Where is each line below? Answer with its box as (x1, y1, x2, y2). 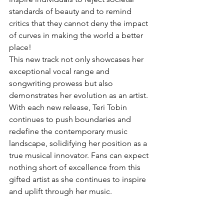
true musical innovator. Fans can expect (9, 150, 150, 160)
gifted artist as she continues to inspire (9, 174, 148, 184)
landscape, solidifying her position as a (9, 138, 149, 148)
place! (9, 42, 31, 52)
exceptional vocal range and (9, 66, 111, 76)
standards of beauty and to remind (9, 6, 133, 16)
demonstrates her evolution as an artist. (9, 90, 150, 100)
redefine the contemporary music (9, 126, 129, 136)
